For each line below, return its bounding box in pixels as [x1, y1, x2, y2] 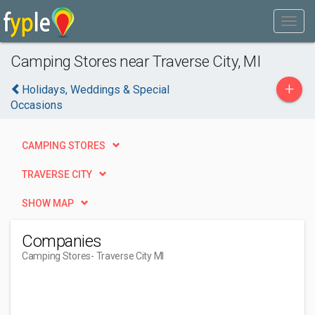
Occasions [11, 98, 63, 112]
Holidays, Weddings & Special [22, 83, 169, 96]
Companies [22, 231, 102, 251]
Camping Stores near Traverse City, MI [11, 52, 261, 70]
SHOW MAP [22, 198, 74, 209]
